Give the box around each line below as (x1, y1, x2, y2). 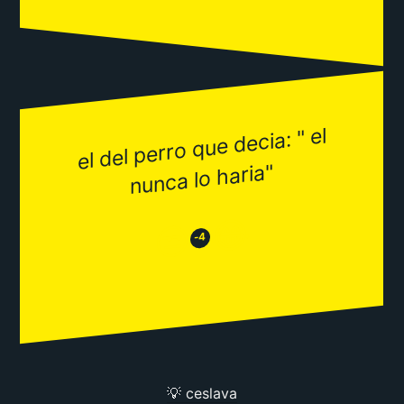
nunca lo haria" (130, 159, 274, 200)
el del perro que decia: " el (78, 123, 326, 175)
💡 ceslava (167, 384, 237, 402)
